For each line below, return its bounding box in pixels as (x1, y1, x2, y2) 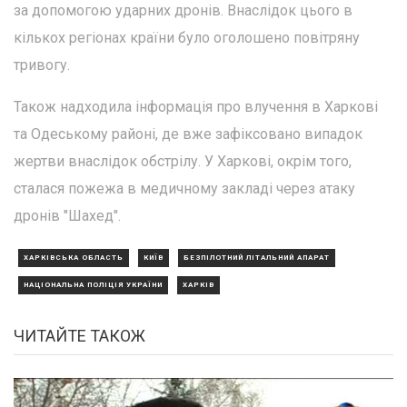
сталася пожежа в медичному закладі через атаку (14, 179, 355, 197)
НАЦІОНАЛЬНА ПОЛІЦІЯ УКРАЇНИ (24, 280, 163, 289)
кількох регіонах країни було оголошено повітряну (14, 28, 360, 46)
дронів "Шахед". (14, 206, 121, 224)
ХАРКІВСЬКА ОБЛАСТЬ (24, 253, 124, 262)
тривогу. (14, 55, 70, 74)
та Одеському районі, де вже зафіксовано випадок (14, 124, 362, 143)
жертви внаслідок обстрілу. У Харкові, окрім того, (14, 152, 352, 170)
